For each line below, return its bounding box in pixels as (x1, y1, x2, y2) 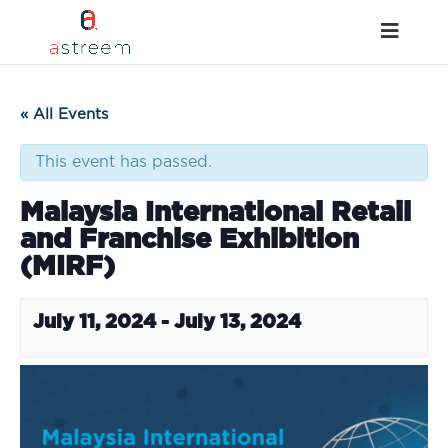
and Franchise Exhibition (20, 226, 359, 253)
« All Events (20, 107, 108, 122)
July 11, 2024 (33, 313, 156, 332)
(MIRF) (20, 253, 115, 280)
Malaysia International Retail (20, 199, 411, 226)
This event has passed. (35, 154, 212, 170)
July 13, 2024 (174, 313, 301, 332)
